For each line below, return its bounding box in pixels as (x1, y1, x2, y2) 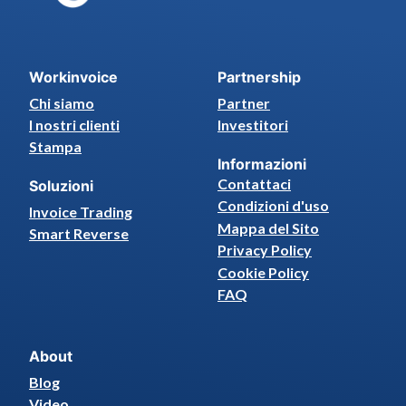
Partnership (217, 67, 301, 86)
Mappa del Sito (217, 218, 319, 237)
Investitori (217, 115, 288, 133)
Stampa (29, 137, 82, 155)
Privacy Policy (217, 241, 312, 259)
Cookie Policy (217, 263, 309, 281)
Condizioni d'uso (217, 197, 329, 215)
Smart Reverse (29, 224, 129, 242)
